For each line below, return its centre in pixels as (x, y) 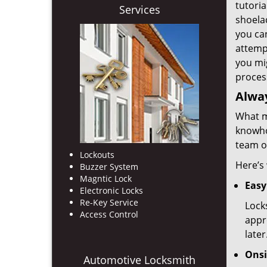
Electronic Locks (111, 191)
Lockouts (97, 155)
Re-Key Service (109, 203)
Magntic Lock (106, 179)
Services (139, 10)
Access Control (109, 215)
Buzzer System (109, 167)
